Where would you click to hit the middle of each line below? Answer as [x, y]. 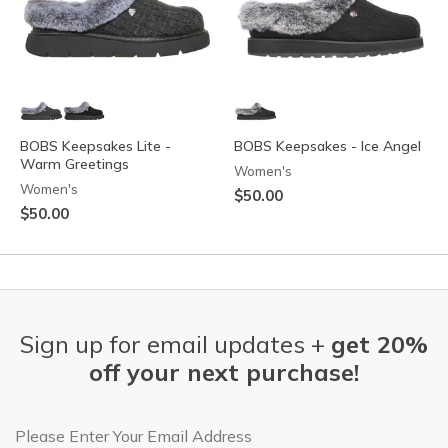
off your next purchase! [224, 371]
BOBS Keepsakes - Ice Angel [327, 145]
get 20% [379, 343]
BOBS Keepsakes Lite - [95, 145]
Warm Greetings [74, 163]
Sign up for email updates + [175, 343]
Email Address [67, 427]
